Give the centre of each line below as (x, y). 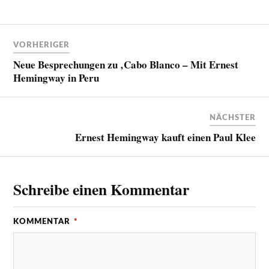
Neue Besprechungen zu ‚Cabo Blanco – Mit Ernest (126, 64)
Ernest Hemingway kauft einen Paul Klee (165, 137)
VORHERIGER (42, 45)
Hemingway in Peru (56, 77)
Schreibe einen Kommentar (101, 189)
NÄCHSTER (232, 117)
